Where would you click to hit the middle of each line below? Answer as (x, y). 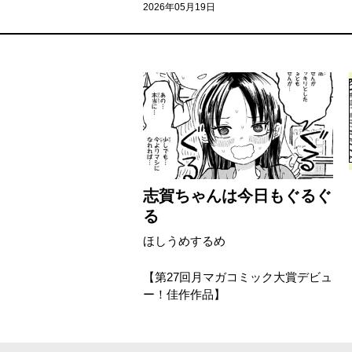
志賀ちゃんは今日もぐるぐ (237, 196)
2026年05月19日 (179, 7)
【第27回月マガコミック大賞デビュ (238, 277)
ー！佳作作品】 (184, 294)
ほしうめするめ (184, 241)
